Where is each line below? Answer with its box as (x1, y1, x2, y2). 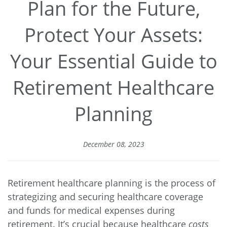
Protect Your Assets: (24, 21, 203, 48)
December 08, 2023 (83, 139, 144, 149)
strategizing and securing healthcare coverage (8, 191, 203, 203)
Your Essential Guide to (10, 48, 217, 74)
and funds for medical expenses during (8, 204, 175, 217)
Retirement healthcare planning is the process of (8, 177, 215, 190)
